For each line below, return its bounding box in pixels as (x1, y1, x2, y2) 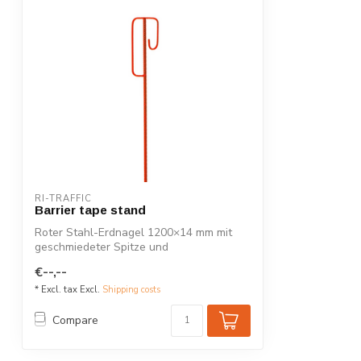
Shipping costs (102, 283, 160, 296)
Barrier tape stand (35, 202, 146, 217)
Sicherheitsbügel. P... (35, 253, 139, 269)
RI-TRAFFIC (35, 192, 92, 205)
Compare (52, 313, 98, 329)
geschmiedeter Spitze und (35, 239, 168, 255)
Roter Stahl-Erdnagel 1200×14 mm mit (35, 224, 232, 240)
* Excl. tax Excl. (35, 283, 102, 296)
